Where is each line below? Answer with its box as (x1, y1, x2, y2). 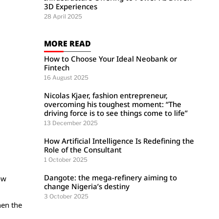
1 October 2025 (44, 156, 88, 163)
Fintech (44, 63, 70, 72)
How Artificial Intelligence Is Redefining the (44, 136, 195, 146)
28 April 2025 (44, 13, 83, 20)
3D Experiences (44, 1, 98, 11)
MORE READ (44, 38, 91, 49)
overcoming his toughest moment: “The (44, 99, 182, 109)
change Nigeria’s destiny (44, 181, 130, 191)
